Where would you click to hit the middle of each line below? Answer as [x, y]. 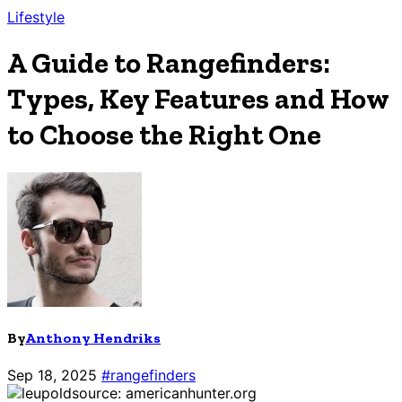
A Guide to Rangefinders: [169, 63]
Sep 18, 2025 [52, 376]
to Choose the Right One [164, 135]
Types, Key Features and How [198, 99]
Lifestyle [36, 17]
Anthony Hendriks [93, 338]
